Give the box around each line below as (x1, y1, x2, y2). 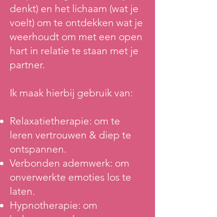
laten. (10, 185, 35, 197)
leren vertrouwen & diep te (10, 129, 131, 141)
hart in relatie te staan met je (10, 45, 139, 57)
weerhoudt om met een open (10, 31, 142, 43)
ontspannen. (10, 143, 66, 155)
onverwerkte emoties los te (10, 171, 131, 183)
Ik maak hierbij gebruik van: (10, 87, 133, 99)
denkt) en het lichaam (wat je (10, 2, 139, 15)
